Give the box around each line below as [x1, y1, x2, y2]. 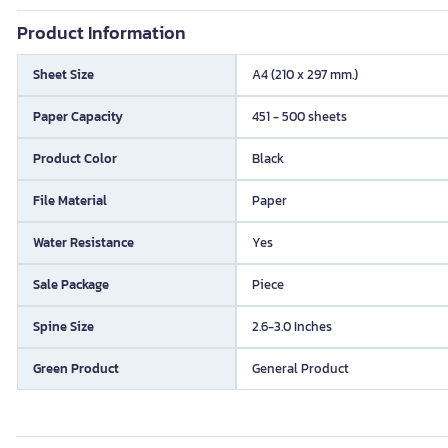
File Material [33, 191, 107, 210]
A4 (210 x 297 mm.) [252, 65, 358, 84]
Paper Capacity [33, 107, 123, 126]
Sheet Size [33, 65, 94, 84]
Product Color [33, 149, 117, 168]
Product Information [17, 19, 186, 46]
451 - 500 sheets [252, 107, 347, 126]
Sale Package [33, 275, 109, 294]
